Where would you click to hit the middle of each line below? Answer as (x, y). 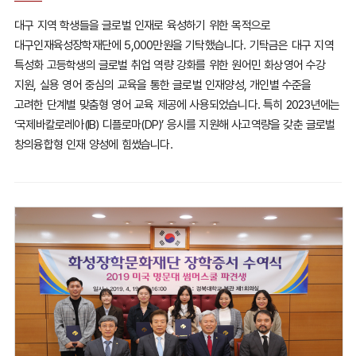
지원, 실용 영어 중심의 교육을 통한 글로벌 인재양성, (130, 85)
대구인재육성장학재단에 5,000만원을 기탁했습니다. (130, 46)
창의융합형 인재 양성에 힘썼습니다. (93, 145)
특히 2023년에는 (302, 105)
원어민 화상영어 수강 (277, 66)
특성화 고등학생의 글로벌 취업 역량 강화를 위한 (121, 66)
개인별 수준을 (279, 85)
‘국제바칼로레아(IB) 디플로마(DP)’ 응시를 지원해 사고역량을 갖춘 (158, 125)
